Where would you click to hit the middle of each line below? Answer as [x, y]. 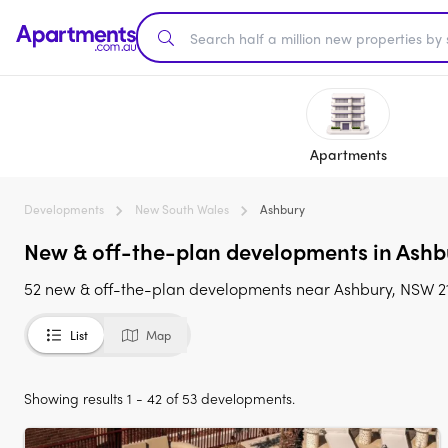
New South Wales [182, 209]
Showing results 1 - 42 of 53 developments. [159, 398]
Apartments [348, 154]
